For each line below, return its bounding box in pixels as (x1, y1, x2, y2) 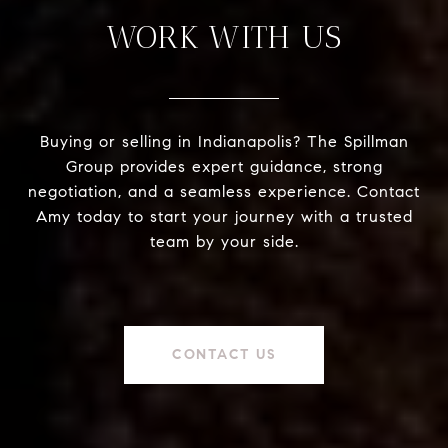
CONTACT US (172, 345, 276, 363)
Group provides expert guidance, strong (65, 156, 383, 176)
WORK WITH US (106, 17, 342, 56)
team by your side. (149, 231, 299, 251)
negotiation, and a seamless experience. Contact (28, 181, 420, 201)
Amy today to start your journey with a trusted (35, 206, 413, 226)
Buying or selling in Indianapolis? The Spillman (39, 131, 409, 151)
